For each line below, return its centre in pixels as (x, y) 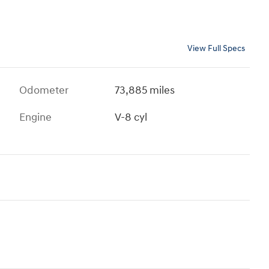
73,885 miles (145, 91)
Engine (35, 118)
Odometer (44, 91)
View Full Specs (216, 49)
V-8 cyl (131, 118)
